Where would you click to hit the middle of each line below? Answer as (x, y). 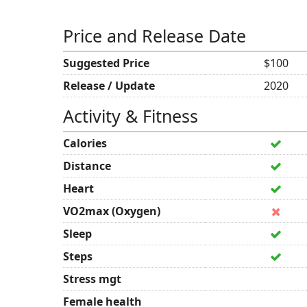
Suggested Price (106, 63)
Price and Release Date (155, 36)
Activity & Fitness (131, 116)
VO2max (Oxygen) (112, 211)
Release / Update (109, 86)
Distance (87, 166)
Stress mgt (92, 279)
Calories (85, 143)
